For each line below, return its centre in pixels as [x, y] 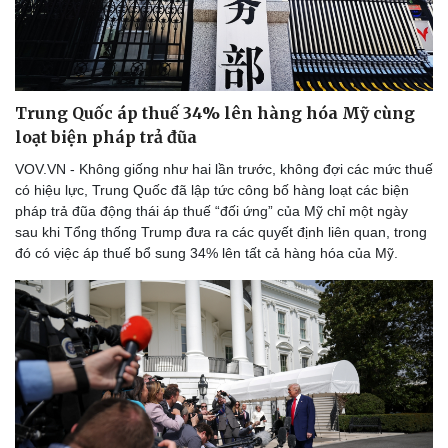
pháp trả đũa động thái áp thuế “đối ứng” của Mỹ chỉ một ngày [211, 210]
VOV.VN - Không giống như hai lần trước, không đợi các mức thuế [224, 168]
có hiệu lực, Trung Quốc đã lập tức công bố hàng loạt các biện [212, 189]
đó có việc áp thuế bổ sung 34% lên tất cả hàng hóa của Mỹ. [206, 252]
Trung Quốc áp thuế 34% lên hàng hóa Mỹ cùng [215, 112]
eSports [45, 12]
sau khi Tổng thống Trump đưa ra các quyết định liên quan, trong [221, 231]
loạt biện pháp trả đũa [106, 136]
